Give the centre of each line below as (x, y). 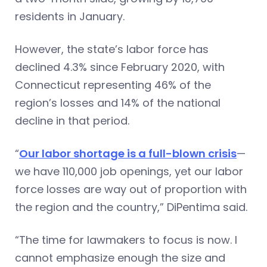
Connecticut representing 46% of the (113, 85)
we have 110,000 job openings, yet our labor (129, 171)
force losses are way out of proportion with (131, 189)
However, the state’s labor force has (112, 49)
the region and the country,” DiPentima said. (131, 207)
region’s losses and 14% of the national (118, 103)
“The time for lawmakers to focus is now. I (126, 240)
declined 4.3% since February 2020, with (120, 67)
